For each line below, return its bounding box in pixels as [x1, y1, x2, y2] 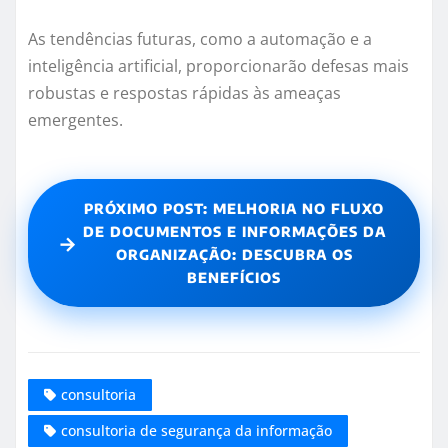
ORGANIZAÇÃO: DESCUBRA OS [115, 246, 353, 264]
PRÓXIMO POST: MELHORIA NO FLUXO [84, 200, 385, 218]
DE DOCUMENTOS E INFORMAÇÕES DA [82, 223, 386, 241]
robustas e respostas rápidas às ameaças [28, 82, 341, 105]
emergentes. [28, 109, 123, 132]
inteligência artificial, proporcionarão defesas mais [28, 55, 409, 78]
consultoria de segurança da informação [61, 420, 332, 440]
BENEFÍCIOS [187, 269, 282, 287]
